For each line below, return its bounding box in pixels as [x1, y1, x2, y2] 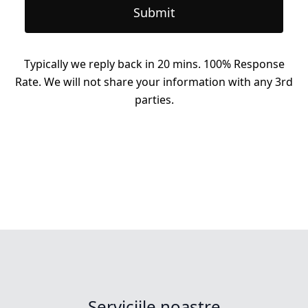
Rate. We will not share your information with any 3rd [15, 74, 293, 89]
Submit [133, 4, 175, 21]
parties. [134, 92, 174, 107]
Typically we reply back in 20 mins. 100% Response [23, 56, 285, 71]
